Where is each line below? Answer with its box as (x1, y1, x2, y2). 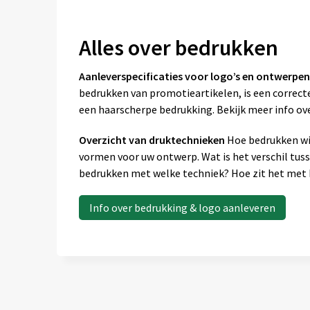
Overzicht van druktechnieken (78, 133, 225, 147)
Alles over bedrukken (78, 34, 278, 62)
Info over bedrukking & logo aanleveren (89, 201, 275, 215)
